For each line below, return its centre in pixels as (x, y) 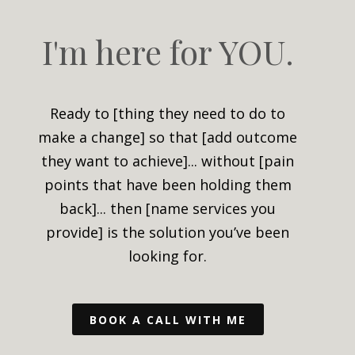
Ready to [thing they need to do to (168, 113)
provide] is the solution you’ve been (168, 232)
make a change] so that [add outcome (168, 137)
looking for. (168, 256)
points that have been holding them (168, 184)
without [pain (248, 160)
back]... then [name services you (168, 208)
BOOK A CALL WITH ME (168, 319)
